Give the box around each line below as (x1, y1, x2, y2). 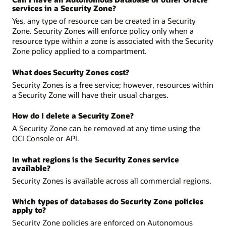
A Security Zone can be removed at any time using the (12, 123, 200, 134)
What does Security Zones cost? (12, 67, 129, 77)
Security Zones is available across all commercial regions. (12, 175, 211, 186)
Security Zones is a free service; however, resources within (12, 79, 213, 90)
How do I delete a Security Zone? (12, 110, 134, 121)
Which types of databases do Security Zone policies (12, 196, 203, 207)
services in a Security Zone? (12, 3, 116, 14)
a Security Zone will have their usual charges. (12, 89, 168, 100)
